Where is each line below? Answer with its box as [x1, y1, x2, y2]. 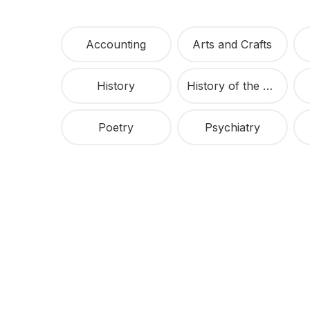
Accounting [86, 37, 147, 52]
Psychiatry [204, 120, 260, 135]
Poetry [98, 120, 134, 135]
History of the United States [262, 79, 273, 93]
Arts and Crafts [192, 37, 273, 52]
